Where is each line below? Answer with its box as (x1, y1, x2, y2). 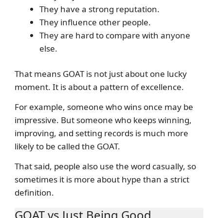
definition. (15, 187, 54, 199)
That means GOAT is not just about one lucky (15, 68, 187, 80)
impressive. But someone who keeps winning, (15, 114, 192, 126)
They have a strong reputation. (39, 3, 160, 15)
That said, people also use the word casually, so (15, 161, 196, 172)
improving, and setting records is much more (15, 127, 188, 139)
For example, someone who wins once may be (15, 101, 193, 113)
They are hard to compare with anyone (39, 29, 190, 41)
